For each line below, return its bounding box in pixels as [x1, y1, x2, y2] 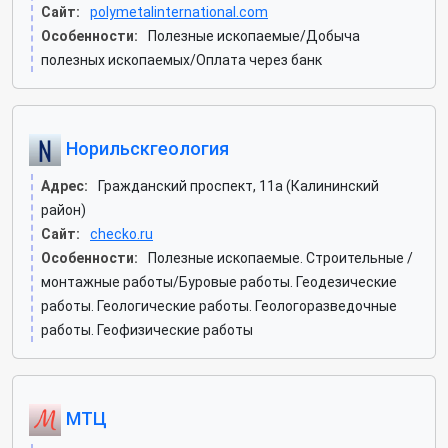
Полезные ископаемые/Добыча [148, 28, 360, 44]
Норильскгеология [61, 137, 229, 159]
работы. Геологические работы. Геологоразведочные [41, 298, 397, 314]
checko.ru [90, 226, 153, 242]
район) [41, 202, 86, 218]
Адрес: [41, 178, 88, 194]
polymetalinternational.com [90, 4, 268, 20]
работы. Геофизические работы [41, 322, 253, 338]
